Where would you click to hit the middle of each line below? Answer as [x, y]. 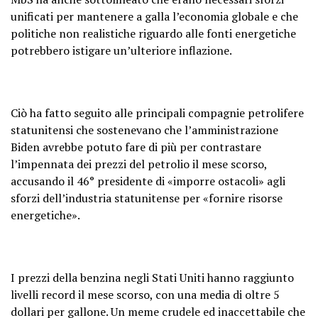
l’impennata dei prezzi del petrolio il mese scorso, [139, 164]
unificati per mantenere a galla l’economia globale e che [154, 16]
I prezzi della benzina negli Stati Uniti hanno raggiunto [152, 277]
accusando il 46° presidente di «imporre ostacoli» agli [148, 181]
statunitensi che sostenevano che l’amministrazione [144, 130]
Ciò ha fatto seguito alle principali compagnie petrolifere [157, 113]
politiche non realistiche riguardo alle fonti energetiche [153, 33]
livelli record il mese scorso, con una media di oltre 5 [145, 294]
